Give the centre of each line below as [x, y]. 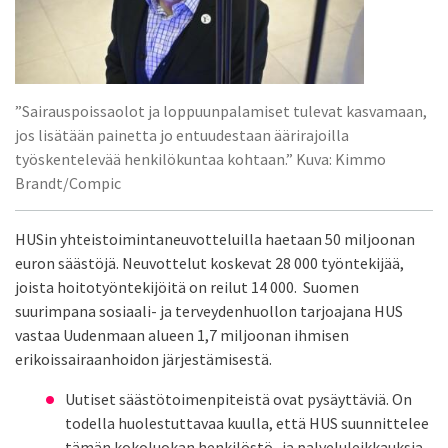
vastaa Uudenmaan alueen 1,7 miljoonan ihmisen [182, 335]
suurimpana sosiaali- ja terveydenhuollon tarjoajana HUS [209, 311]
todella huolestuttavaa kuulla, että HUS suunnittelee [247, 423]
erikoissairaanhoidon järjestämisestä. [143, 359]
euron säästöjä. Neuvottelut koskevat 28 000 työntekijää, [209, 263]
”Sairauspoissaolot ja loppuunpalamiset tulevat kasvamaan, [221, 111]
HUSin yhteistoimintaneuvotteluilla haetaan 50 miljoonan [215, 239]
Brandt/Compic [68, 183]
